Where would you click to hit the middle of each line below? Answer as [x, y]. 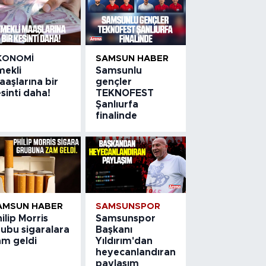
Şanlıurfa [117, 104]
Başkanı [114, 229]
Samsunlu [119, 70]
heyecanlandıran [136, 252]
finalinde [117, 115]
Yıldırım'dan [124, 241]
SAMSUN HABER [132, 58]
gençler [114, 82]
